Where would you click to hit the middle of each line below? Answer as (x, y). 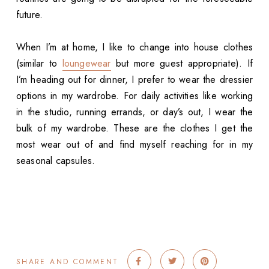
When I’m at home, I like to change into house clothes (134, 47)
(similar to (39, 64)
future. (29, 15)
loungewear (86, 64)
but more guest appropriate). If (182, 64)
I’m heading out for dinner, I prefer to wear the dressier (134, 80)
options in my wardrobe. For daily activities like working (134, 96)
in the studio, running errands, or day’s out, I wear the (134, 112)
